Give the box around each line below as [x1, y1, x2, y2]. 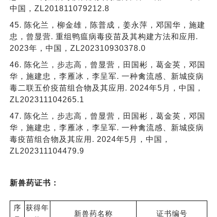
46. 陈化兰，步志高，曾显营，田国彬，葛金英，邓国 [10, 60, 205, 69]
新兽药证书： [10, 178, 59, 187]
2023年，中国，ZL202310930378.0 [10, 44, 146, 52]
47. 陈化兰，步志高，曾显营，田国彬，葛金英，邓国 [10, 111, 205, 120]
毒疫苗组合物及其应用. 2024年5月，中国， [10, 135, 170, 143]
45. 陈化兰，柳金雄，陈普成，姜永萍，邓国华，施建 [10, 20, 205, 29]
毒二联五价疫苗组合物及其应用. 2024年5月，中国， [10, 83, 203, 92]
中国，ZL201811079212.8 [10, 4, 109, 13]
